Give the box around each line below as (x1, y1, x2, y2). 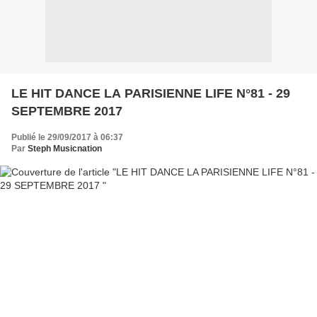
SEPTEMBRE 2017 (11, 103, 122, 118)
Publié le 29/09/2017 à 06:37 (11, 132, 123, 142)
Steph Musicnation (28, 143, 102, 154)
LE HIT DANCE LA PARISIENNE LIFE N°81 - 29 (11, 86, 290, 100)
